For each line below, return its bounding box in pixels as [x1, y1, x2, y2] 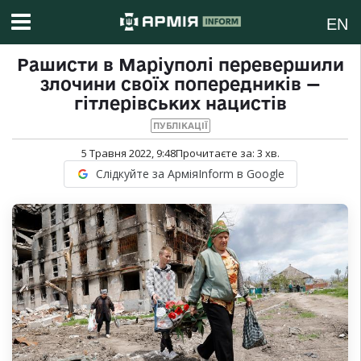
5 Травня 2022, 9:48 [81, 146, 176, 161]
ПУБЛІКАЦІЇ [152, 121, 208, 131]
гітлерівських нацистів [73, 93, 287, 114]
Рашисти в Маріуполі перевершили [16, 55, 344, 75]
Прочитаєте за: [175, 146, 257, 161]
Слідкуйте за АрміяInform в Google [95, 166, 284, 182]
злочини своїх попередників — [39, 74, 321, 94]
